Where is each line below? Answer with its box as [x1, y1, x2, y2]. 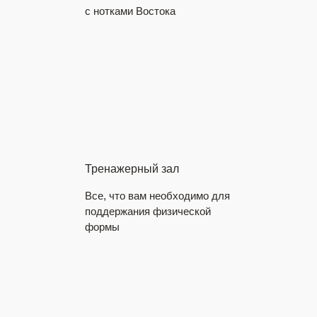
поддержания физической [85, 205, 211, 218]
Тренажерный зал [85, 163, 179, 175]
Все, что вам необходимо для [85, 190, 230, 202]
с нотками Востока [85, 5, 175, 18]
